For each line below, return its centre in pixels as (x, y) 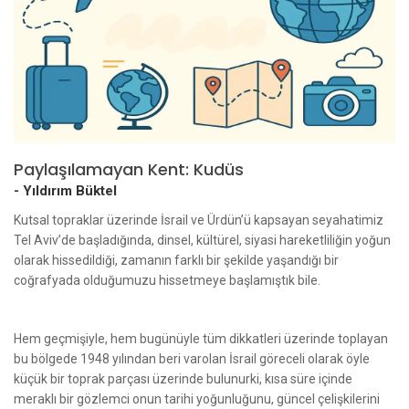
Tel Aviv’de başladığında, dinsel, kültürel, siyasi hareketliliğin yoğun (202, 240)
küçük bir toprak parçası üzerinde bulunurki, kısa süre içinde (183, 378)
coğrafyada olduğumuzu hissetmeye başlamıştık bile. (167, 280)
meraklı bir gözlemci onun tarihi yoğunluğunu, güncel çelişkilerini (197, 399)
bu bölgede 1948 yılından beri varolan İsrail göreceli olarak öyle (192, 358)
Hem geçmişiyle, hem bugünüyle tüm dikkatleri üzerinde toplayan (201, 338)
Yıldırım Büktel (70, 190)
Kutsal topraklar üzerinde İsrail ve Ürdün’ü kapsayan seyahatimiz (199, 220)
